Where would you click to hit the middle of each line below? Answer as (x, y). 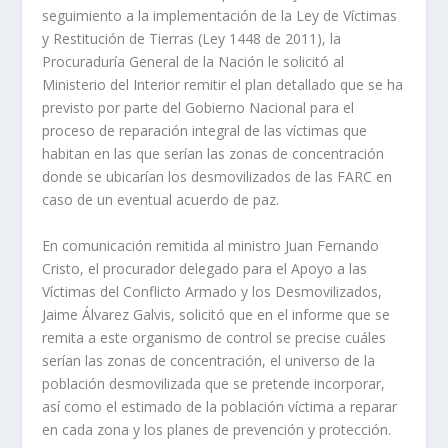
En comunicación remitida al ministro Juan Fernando (211, 245)
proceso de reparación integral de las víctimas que (205, 131)
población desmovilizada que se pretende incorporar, (214, 383)
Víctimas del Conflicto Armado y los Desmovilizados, (212, 291)
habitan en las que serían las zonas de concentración (213, 154)
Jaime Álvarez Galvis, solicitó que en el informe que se (216, 314)
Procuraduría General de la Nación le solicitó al (193, 62)
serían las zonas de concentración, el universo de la (209, 360)
